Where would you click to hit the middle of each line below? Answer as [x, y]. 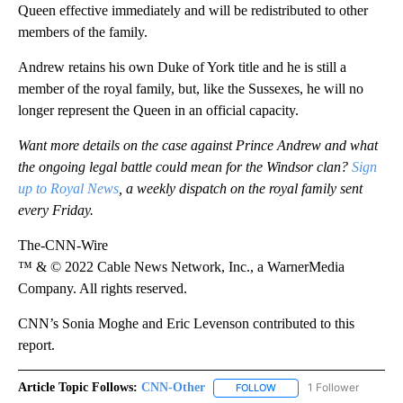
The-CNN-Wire [63, 246]
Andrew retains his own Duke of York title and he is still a [182, 67]
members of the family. [83, 32]
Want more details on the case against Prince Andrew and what [198, 146]
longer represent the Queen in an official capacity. [158, 111]
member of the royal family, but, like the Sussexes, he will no [191, 89]
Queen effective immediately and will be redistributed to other [193, 11]
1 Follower [333, 388]
